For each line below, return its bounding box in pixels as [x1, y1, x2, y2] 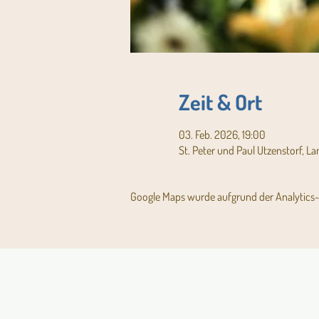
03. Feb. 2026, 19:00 [178, 127, 266, 142]
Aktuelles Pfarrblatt [142, 281, 236, 297]
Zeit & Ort [178, 88, 262, 115]
